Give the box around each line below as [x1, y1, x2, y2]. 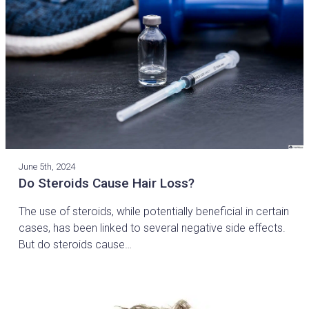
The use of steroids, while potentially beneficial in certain [19, 204, 290, 218]
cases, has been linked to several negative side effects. [19, 221, 286, 235]
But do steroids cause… [19, 237, 132, 251]
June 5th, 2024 [19, 161, 76, 172]
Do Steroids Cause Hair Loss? [19, 175, 195, 191]
